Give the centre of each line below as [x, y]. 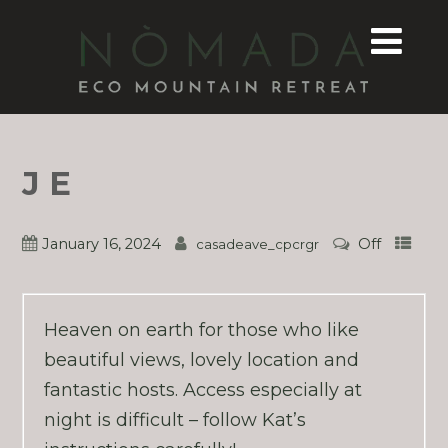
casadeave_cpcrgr [257, 244]
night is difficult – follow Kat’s [174, 420]
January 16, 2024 [101, 244]
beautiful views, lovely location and [201, 360]
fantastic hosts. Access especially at [202, 390]
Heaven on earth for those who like [201, 330]
